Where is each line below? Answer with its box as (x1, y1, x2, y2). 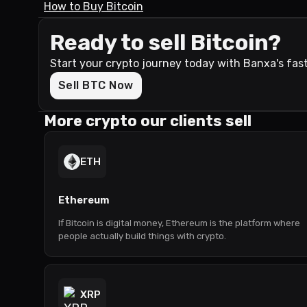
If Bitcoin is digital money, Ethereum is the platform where (58, 218, 300, 228)
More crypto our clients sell (44, 112, 251, 130)
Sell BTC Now (58, 79, 134, 92)
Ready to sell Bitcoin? (50, 29, 281, 56)
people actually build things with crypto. (58, 231, 226, 241)
